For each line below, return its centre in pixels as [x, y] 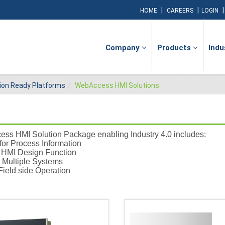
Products [175, 48]
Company [124, 48]
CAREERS [180, 11]
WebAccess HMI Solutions [117, 86]
